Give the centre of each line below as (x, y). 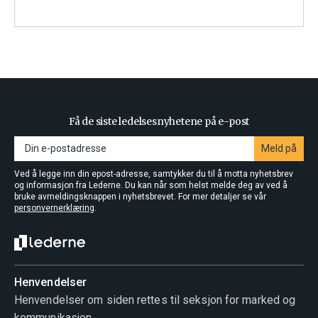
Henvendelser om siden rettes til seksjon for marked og (155, 300)
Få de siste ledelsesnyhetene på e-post (159, 121)
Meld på (279, 148)
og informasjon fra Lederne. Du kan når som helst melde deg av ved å (151, 185)
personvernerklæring (54, 208)
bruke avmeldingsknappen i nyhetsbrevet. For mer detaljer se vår (140, 197)
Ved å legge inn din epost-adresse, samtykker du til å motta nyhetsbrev (154, 174)
